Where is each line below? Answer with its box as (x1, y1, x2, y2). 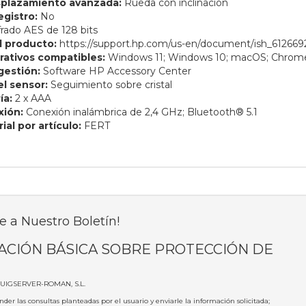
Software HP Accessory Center (40, 65, 191, 78)
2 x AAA (12, 92, 51, 105)
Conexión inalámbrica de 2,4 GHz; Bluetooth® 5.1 (23, 106, 258, 119)
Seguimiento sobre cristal (47, 79, 172, 92)
